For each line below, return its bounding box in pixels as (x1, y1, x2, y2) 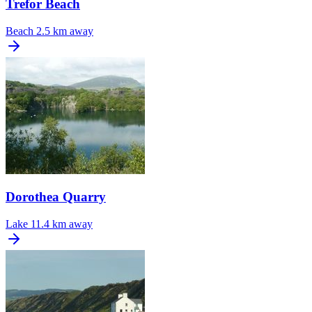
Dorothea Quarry (6, 189, 106, 205)
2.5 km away (36, 24, 93, 37)
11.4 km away (31, 217, 93, 230)
